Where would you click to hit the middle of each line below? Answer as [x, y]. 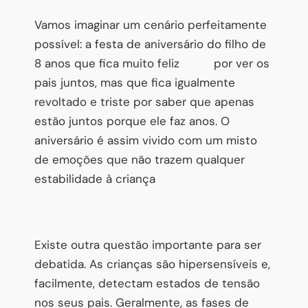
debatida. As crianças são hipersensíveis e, [152, 264]
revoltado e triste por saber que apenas [144, 101]
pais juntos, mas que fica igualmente [135, 82]
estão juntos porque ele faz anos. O [132, 121]
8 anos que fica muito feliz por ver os [152, 63]
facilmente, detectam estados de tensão [147, 283]
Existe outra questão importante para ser [148, 244]
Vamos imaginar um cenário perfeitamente [151, 24]
